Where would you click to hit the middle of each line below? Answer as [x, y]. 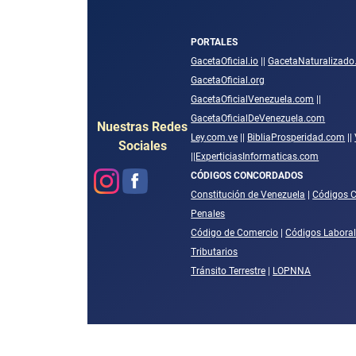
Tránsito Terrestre [228, 271]
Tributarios [215, 252]
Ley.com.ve [215, 137]
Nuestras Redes [143, 126]
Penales [208, 213]
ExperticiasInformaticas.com [257, 156]
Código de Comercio [235, 232]
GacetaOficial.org [228, 80]
